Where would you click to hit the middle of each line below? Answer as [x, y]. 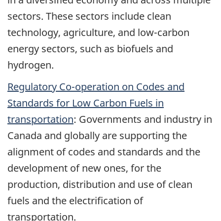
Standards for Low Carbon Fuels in [86, 103]
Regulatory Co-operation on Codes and [96, 87]
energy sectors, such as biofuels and [90, 48]
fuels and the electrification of [75, 201]
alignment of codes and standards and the [104, 152]
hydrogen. [31, 65]
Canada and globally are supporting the [97, 136]
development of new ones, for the [84, 168]
